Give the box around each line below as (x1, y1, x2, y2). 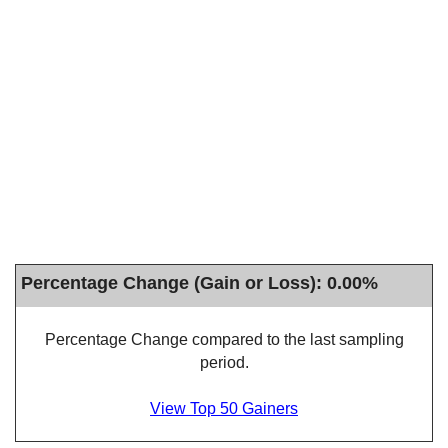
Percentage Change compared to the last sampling (44, 331, 404, 348)
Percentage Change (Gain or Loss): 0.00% (21, 272, 378, 293)
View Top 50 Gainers (150, 400, 298, 417)
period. (199, 354, 249, 371)
